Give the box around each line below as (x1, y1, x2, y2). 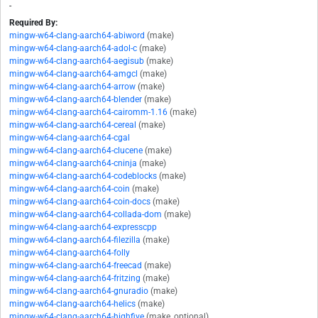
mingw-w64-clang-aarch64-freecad (9, 261, 142, 271)
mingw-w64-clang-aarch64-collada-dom (9, 209, 162, 220)
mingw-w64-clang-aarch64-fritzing (9, 273, 141, 284)
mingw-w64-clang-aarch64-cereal (9, 120, 136, 131)
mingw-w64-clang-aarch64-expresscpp (9, 222, 157, 233)
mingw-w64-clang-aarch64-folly (9, 248, 130, 258)
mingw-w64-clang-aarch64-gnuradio (9, 286, 148, 297)
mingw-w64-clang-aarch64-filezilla (9, 235, 141, 246)
